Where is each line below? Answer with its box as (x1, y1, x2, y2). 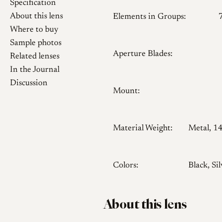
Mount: (112, 87, 140, 96)
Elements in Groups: (112, 13, 186, 22)
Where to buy (10, 26, 58, 35)
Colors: (112, 162, 138, 170)
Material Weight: (112, 124, 172, 133)
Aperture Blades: (112, 50, 172, 59)
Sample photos (10, 39, 61, 48)
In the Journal (10, 66, 59, 75)
